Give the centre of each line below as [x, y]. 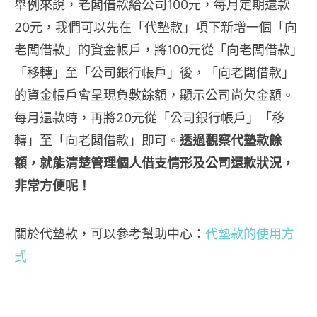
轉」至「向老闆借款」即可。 [97, 140]
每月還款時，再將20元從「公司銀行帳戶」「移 [149, 118]
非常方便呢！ [52, 186]
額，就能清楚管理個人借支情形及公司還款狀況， [154, 163]
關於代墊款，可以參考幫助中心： [110, 234]
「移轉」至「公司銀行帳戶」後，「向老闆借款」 [154, 73]
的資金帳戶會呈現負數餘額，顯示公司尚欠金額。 [154, 95]
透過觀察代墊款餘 [231, 140]
